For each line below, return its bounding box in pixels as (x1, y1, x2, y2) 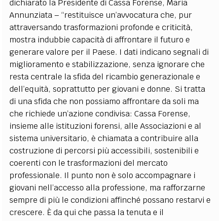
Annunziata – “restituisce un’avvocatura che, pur (9, 9, 192, 20)
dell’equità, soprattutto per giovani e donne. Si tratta (9, 83, 206, 94)
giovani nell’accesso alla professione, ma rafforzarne (9, 182, 206, 193)
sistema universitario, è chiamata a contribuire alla (9, 133, 199, 144)
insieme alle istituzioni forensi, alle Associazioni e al (9, 120, 202, 131)
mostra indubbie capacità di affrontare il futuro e (9, 34, 190, 45)
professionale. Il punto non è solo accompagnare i (9, 170, 196, 181)
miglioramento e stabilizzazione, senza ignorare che (9, 59, 205, 70)
